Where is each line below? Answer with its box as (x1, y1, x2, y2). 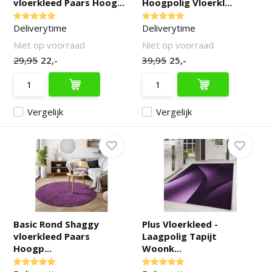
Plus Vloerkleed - (142, 218, 218, 230)
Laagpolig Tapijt (142, 230, 217, 242)
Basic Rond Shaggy (13, 218, 100, 230)
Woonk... (142, 242, 182, 254)
